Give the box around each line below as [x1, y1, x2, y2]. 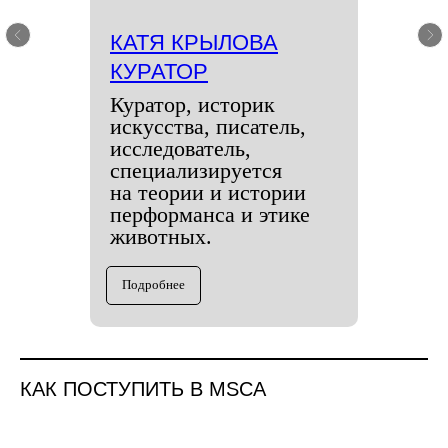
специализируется [110, 157, 282, 183]
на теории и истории [110, 179, 306, 205]
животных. [110, 223, 212, 249]
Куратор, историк [110, 91, 275, 117]
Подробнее [122, 277, 185, 293]
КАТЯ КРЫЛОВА [110, 29, 278, 55]
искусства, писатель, [110, 113, 306, 139]
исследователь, [110, 135, 251, 161]
